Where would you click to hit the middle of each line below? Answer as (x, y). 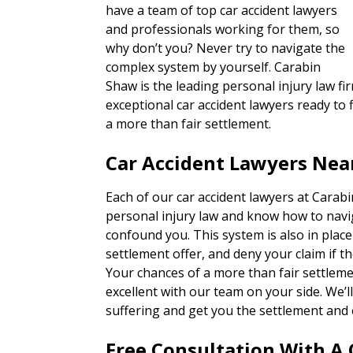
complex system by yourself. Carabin (214, 67)
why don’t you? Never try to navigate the (226, 48)
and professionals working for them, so (223, 29)
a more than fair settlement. (189, 124)
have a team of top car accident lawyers (222, 10)
